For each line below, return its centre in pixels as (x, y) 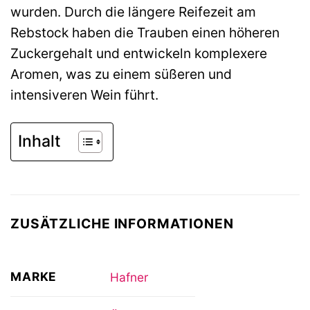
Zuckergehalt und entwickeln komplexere (139, 53)
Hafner (129, 277)
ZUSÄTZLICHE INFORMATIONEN (122, 223)
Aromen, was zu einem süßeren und (121, 74)
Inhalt (39, 141)
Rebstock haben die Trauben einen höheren (145, 32)
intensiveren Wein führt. (84, 94)
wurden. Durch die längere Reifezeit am (133, 11)
